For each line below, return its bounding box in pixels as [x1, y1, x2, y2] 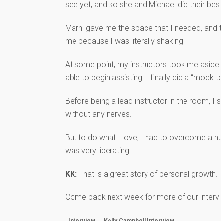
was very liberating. [65, 146, 131, 155]
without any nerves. [65, 109, 132, 119]
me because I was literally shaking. [65, 36, 185, 46]
